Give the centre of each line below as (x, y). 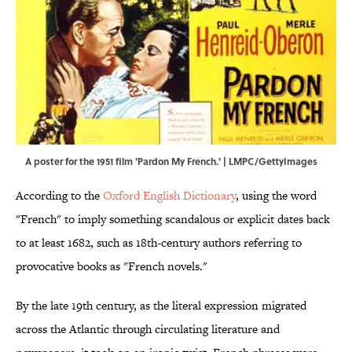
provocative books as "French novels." (112, 266)
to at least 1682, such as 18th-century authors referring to (159, 243)
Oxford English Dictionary (169, 196)
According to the (59, 196)
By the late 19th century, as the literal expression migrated (161, 306)
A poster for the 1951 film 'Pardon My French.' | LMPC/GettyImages (171, 161)
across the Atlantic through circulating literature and (148, 329)
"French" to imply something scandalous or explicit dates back (173, 219)
